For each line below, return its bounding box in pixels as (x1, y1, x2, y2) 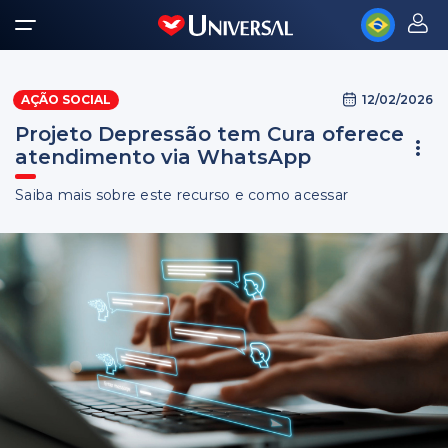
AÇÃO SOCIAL (21, 92, 111, 107)
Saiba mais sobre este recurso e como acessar (15, 186, 348, 204)
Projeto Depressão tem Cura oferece (15, 122, 404, 146)
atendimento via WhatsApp (15, 145, 311, 169)
